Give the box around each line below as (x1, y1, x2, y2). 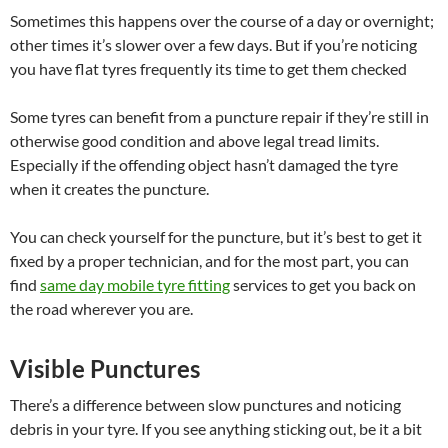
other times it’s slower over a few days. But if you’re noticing (10, 35, 417, 55)
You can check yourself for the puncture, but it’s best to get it (10, 227, 422, 247)
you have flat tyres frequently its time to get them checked (10, 59, 407, 79)
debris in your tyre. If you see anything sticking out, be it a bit (10, 419, 422, 439)
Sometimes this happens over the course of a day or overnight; (10, 11, 434, 31)
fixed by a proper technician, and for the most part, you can (10, 251, 409, 271)
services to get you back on (230, 275, 416, 295)
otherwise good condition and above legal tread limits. (10, 131, 379, 151)
